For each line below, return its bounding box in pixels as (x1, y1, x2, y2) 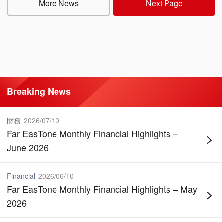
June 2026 (7, 141, 49, 154)
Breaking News (7, 85, 71, 98)
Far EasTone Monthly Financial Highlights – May (7, 182, 197, 195)
